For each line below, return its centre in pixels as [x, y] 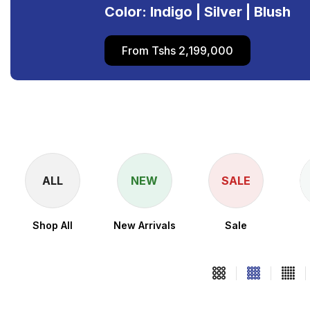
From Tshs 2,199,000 [178, 50]
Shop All [53, 225]
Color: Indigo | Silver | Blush [198, 11]
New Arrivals [144, 225]
